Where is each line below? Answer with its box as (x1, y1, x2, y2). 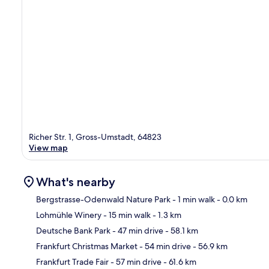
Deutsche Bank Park (36, 225, 110, 236)
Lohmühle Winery (36, 209, 101, 220)
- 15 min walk (101, 209, 151, 220)
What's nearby (36, 174, 115, 189)
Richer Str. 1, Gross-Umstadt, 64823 (29, 131, 162, 142)
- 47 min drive (110, 225, 163, 236)
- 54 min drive (138, 240, 191, 252)
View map (29, 142, 68, 153)
